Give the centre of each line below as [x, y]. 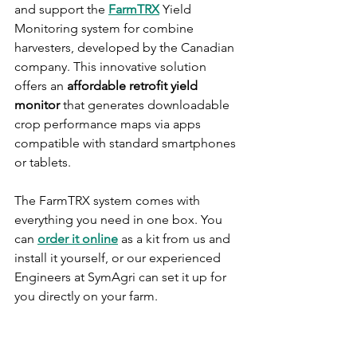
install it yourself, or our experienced [119, 258]
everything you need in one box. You [120, 220]
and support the [61, 10]
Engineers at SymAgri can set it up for [122, 277]
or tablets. [43, 163]
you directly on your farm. [86, 296]
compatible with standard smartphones [127, 143]
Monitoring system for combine [106, 29]
